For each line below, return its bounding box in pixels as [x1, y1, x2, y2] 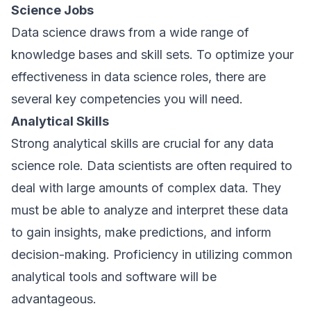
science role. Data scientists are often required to [11, 158, 292, 173]
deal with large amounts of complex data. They [11, 180, 281, 195]
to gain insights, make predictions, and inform [11, 225, 271, 239]
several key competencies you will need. [11, 92, 243, 106]
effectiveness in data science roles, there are [11, 69, 266, 84]
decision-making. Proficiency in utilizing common [11, 247, 292, 262]
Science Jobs [11, 3, 94, 17]
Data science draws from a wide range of [11, 25, 249, 40]
